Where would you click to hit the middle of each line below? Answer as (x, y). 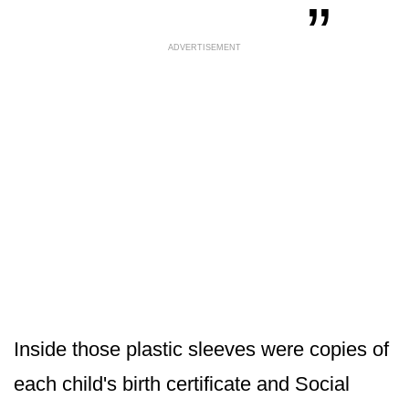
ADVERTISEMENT (204, 47)
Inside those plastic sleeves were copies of (201, 349)
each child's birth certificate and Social (182, 383)
